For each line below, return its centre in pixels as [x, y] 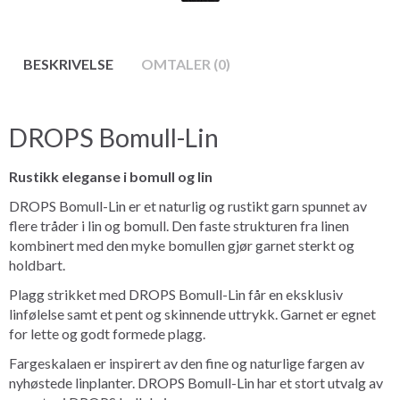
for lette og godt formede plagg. [107, 333]
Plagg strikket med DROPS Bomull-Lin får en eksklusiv [176, 294]
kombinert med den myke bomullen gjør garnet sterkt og [182, 245]
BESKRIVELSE [68, 63]
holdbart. [37, 264]
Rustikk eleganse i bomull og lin [111, 176]
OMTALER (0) [186, 63]
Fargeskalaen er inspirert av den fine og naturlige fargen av [187, 362]
